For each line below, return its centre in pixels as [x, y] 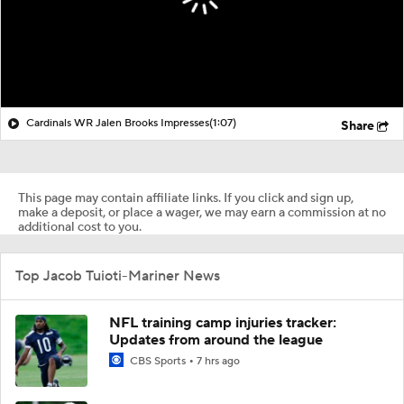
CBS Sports [158, 361]
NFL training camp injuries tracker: [223, 322]
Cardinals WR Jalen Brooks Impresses [118, 123]
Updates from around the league [216, 340]
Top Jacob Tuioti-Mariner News [118, 275]
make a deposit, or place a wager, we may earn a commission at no [202, 212]
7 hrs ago [218, 361]
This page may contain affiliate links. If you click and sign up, [186, 198]
